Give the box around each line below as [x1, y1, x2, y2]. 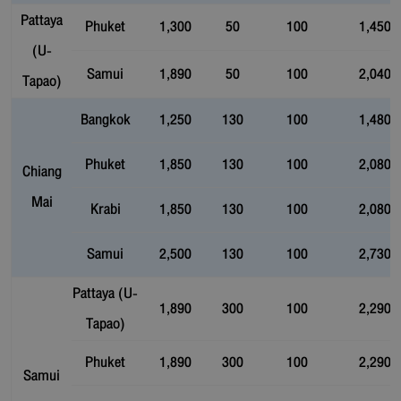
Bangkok [80, 106, 131, 132]
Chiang [21, 158, 62, 184]
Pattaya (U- [73, 279, 138, 306]
